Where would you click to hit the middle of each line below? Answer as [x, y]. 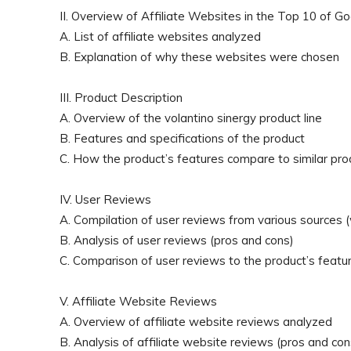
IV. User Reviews [105, 199]
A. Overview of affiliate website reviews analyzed [196, 322]
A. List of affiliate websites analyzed [160, 36]
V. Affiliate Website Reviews [138, 301]
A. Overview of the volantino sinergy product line [191, 118]
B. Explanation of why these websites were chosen [199, 57]
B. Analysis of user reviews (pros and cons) [177, 240]
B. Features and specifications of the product [182, 138]
